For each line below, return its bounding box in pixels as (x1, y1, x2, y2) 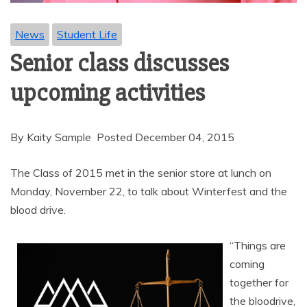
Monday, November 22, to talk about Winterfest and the (10, 184, 287, 198)
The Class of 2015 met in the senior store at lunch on (10, 165, 271, 180)
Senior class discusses (10, 48, 229, 79)
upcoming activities (10, 77, 205, 108)
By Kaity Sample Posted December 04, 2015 (10, 130, 234, 144)
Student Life (57, 27, 117, 41)
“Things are (230, 238, 286, 252)
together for (230, 275, 288, 289)
